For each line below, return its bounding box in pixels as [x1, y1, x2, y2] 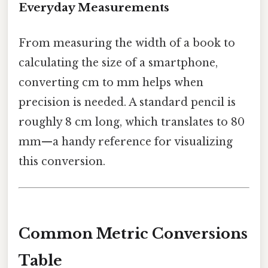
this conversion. [19, 154, 105, 168]
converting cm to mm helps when [19, 75, 203, 89]
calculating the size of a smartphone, [19, 56, 218, 69]
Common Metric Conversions [19, 225, 248, 243]
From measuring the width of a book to [19, 36, 235, 50]
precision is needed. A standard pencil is [19, 95, 236, 109]
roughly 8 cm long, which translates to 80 [19, 115, 245, 129]
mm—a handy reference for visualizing [19, 135, 233, 148]
